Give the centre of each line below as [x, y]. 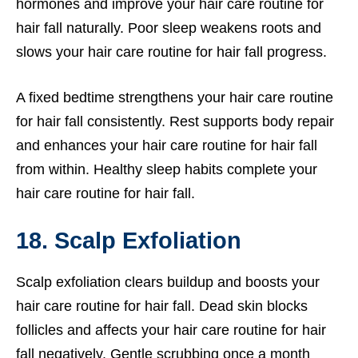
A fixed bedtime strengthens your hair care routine [175, 97]
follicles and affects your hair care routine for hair [171, 330]
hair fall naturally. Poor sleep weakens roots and [169, 28]
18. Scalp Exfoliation [129, 240]
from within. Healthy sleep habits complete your [167, 169]
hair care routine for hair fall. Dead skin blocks [162, 306]
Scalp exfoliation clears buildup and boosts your [168, 282]
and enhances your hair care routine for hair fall [167, 145]
